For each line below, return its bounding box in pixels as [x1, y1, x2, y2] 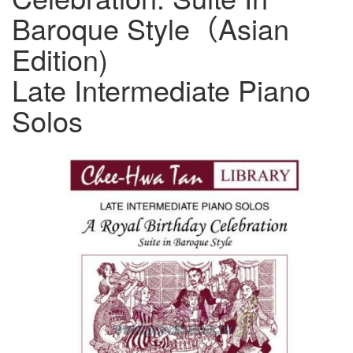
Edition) [12, 39, 108, 79]
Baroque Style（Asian [12, 8, 289, 48]
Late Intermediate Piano [12, 69, 310, 110]
